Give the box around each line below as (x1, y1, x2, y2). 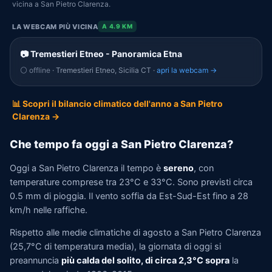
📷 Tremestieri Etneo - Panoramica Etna (20, 49, 182, 59)
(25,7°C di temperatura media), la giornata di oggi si (10, 241, 221, 252)
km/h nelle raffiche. (10, 204, 87, 216)
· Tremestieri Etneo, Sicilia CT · (50, 66, 157, 75)
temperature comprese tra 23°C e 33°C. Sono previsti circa (10, 176, 253, 188)
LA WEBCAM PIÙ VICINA (12, 22, 98, 31)
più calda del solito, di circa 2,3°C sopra (61, 255, 229, 266)
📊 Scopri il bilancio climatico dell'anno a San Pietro (12, 98, 223, 109)
